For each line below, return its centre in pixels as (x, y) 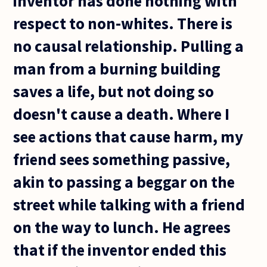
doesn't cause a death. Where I (122, 114)
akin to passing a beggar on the (124, 181)
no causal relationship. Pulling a (129, 46)
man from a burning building (117, 68)
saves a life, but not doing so (114, 91)
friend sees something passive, (122, 159)
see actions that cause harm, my (128, 136)
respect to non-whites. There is (123, 23)
